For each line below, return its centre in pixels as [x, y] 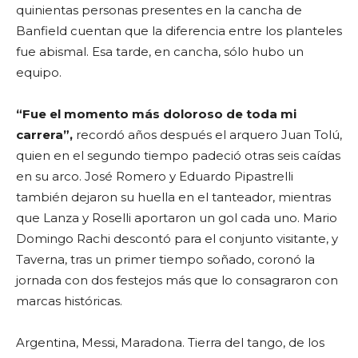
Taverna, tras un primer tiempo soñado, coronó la [165, 260]
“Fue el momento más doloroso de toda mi [156, 114]
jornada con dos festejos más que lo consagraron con [177, 280]
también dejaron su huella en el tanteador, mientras [173, 197]
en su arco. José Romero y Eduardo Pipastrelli [155, 177]
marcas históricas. [69, 301]
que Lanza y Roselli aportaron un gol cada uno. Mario [177, 218]
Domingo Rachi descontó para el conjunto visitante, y [177, 239]
